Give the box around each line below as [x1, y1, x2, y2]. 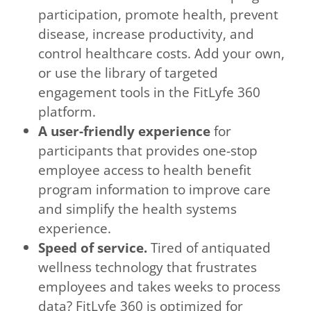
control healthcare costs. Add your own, [38, 44, 285, 63]
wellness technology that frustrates [38, 258, 258, 277]
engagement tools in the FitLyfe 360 [38, 83, 261, 102]
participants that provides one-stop [38, 141, 258, 160]
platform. [38, 102, 96, 121]
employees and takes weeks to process [38, 277, 281, 296]
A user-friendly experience [38, 121, 211, 141]
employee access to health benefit [38, 160, 252, 180]
